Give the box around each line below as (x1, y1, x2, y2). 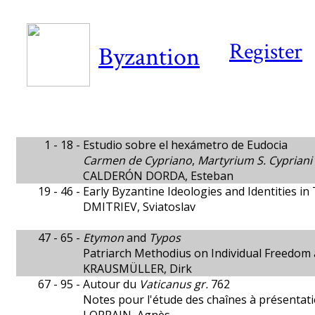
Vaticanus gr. (139, 276, 208, 292)
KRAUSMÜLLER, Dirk (83, 261, 192, 276)
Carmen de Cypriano (83, 153, 192, 168)
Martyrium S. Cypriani (198, 153, 312, 168)
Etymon (83, 230, 124, 245)
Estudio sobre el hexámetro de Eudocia (83, 137, 288, 153)
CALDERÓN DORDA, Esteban (83, 168, 233, 184)
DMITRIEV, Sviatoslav (83, 199, 195, 214)
